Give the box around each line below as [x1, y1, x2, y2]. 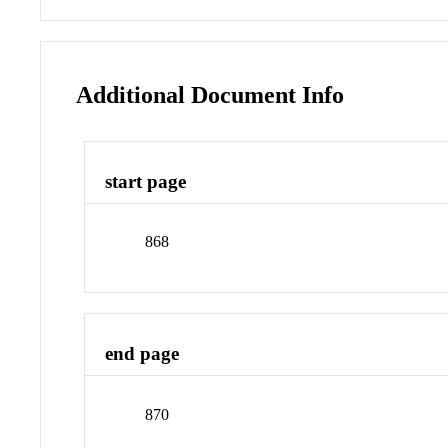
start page [105, 170, 187, 192]
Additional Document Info [76, 82, 345, 109]
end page [105, 343, 180, 365]
